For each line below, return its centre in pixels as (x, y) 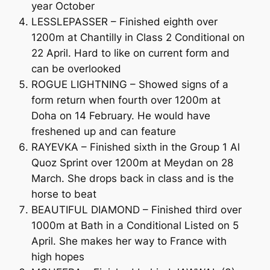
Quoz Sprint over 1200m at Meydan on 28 (132, 162)
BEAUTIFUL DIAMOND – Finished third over (136, 209)
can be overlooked (76, 68)
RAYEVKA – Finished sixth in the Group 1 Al (135, 147)
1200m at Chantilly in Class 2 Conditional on (138, 37)
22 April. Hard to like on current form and (130, 53)
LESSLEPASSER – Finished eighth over (124, 21)
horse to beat (64, 194)
